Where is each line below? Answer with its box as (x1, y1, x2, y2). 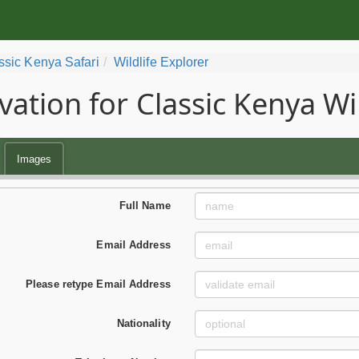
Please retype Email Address (26, 277, 171, 290)
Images (16, 153, 52, 165)
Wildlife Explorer (113, 55, 209, 69)
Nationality (116, 317, 171, 329)
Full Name (119, 199, 171, 212)
